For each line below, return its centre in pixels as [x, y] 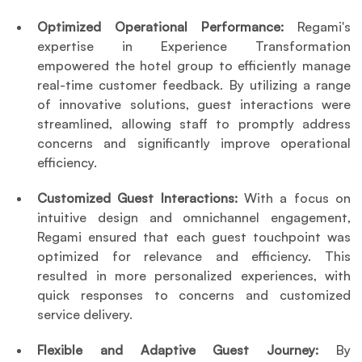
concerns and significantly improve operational [194, 143]
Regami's [317, 26]
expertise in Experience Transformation [194, 46]
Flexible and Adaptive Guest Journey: [178, 349]
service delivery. [85, 314]
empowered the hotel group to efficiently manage [194, 65]
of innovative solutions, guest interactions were [194, 104]
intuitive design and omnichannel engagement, [194, 217]
